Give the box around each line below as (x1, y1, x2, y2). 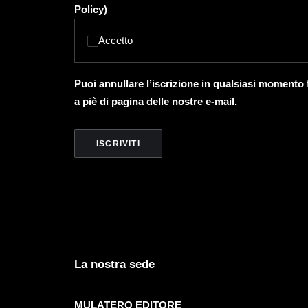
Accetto (98, 34, 133, 46)
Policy (74, 3, 104, 15)
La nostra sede (74, 258, 155, 271)
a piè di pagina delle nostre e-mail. (74, 96, 237, 107)
